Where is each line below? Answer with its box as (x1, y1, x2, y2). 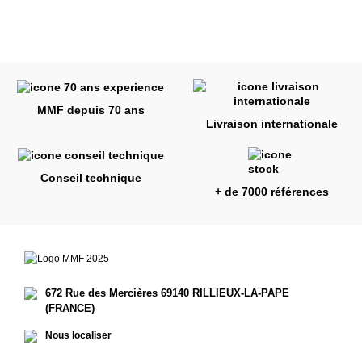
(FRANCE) (45, 302, 95, 315)
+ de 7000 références (214, 184, 329, 198)
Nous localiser (45, 330, 112, 342)
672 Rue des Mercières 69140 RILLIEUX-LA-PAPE (45, 287, 289, 300)
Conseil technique (40, 170, 141, 184)
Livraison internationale (205, 116, 338, 130)
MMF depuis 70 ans (36, 103, 145, 116)
